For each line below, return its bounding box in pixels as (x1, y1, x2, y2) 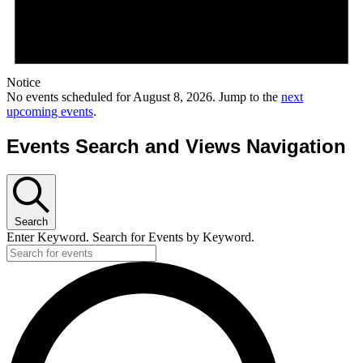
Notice (6, 75, 41, 89)
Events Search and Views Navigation (6, 135, 346, 157)
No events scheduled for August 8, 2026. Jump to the (6, 89, 281, 104)
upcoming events (6, 104, 93, 118)
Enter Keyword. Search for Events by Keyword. (6, 229, 254, 244)
